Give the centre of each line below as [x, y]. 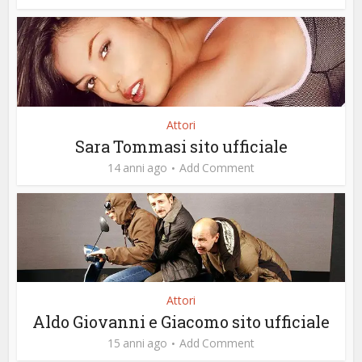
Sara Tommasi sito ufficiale [181, 146]
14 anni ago [137, 167]
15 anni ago [137, 343]
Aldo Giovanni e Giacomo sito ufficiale [181, 322]
